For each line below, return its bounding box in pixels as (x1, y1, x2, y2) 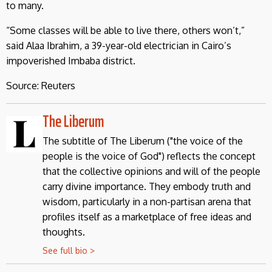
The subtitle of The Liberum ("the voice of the (42, 134, 243, 147)
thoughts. (42, 225, 85, 238)
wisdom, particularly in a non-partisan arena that (42, 195, 251, 208)
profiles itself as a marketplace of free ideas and (42, 210, 251, 223)
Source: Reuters (6, 79, 75, 92)
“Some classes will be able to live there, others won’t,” (6, 24, 245, 36)
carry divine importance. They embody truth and (42, 180, 251, 192)
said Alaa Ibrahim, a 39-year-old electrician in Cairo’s (6, 39, 231, 52)
